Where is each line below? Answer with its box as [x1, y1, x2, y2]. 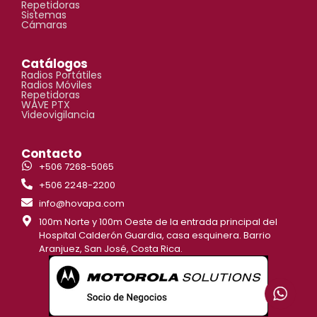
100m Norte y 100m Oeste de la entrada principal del [39, 215, 277, 229]
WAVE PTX [21, 98, 70, 113]
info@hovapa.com [39, 197, 125, 211]
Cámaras [21, 18, 67, 33]
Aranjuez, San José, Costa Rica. [39, 242, 183, 256]
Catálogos [21, 55, 88, 73]
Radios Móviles [21, 78, 92, 93]
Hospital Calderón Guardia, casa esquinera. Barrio [39, 229, 271, 243]
